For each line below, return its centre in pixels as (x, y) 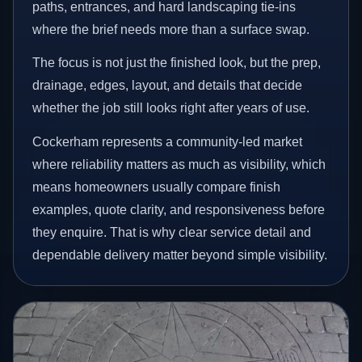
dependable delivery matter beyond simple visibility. (180, 255)
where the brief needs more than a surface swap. (171, 29)
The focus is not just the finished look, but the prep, (177, 63)
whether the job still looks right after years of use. (171, 108)
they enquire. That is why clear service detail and (172, 232)
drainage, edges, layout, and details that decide (168, 86)
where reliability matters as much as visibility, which (179, 164)
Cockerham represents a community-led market (168, 141)
